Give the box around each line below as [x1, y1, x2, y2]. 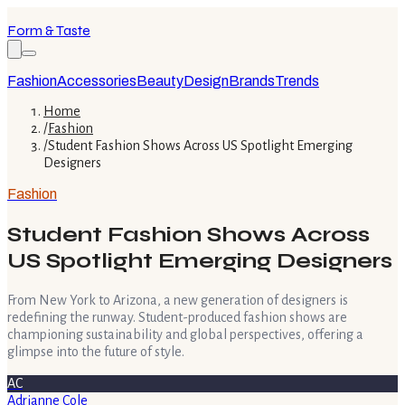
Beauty [137, 73, 184, 89]
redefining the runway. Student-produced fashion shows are [7, 309, 347, 325]
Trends [275, 73, 319, 89]
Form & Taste [7, 22, 90, 39]
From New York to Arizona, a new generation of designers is [7, 292, 348, 307]
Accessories [57, 73, 137, 89]
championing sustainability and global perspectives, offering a [7, 326, 363, 342]
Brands [229, 73, 275, 89]
